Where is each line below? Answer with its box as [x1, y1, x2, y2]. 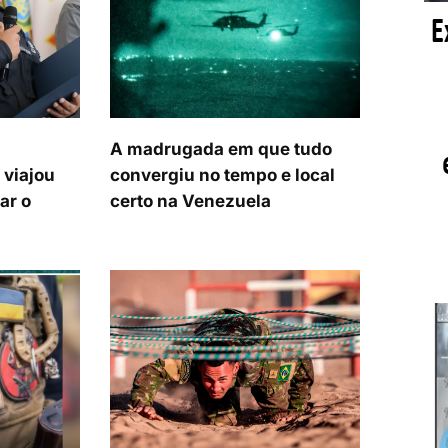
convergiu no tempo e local [110, 165, 336, 186]
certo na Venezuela [110, 191, 272, 212]
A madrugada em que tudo [110, 139, 333, 160]
